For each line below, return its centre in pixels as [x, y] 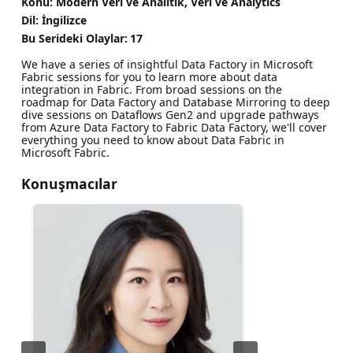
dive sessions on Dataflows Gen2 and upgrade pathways [170, 115]
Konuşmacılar [69, 184]
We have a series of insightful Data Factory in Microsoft [167, 65]
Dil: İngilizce [54, 20]
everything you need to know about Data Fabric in [152, 140]
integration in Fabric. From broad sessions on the [151, 90]
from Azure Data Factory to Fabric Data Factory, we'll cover [174, 128]
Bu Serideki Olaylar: [74, 38]
